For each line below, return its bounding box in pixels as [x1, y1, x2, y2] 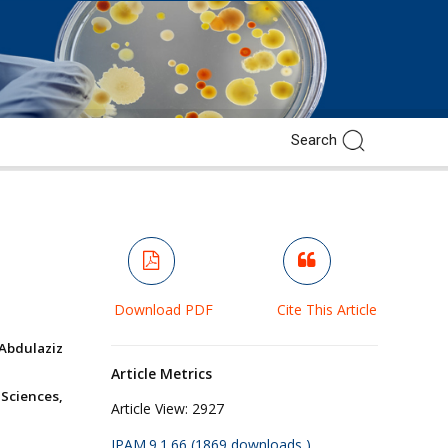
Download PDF [113, 299, 213, 319]
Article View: [110, 398, 188, 418]
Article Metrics [110, 363, 212, 383]
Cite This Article [276, 299, 377, 319]
